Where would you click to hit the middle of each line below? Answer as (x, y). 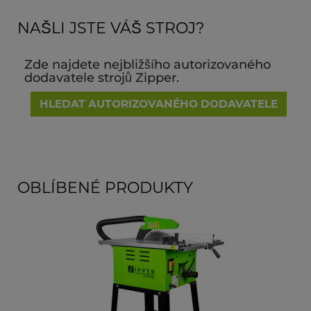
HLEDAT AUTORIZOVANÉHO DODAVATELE (159, 103)
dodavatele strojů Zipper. (102, 77)
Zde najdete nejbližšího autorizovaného (148, 64)
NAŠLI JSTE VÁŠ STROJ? (111, 28)
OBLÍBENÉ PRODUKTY (105, 187)
